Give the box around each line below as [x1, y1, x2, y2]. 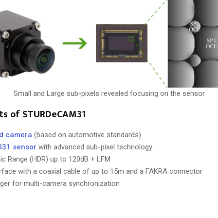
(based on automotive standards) [32, 130, 142, 140]
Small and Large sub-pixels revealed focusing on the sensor [13, 89, 205, 98]
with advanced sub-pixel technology [36, 143, 153, 152]
